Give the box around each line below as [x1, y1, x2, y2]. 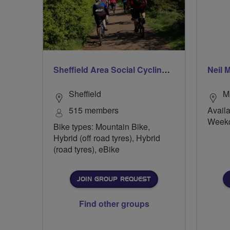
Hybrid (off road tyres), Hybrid [53, 132, 160, 144]
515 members [69, 104, 119, 116]
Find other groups [79, 198, 149, 209]
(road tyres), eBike [53, 143, 120, 155]
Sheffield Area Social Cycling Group [162, 64, 170, 75]
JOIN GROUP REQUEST [77, 176, 150, 182]
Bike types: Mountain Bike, [53, 121, 150, 132]
